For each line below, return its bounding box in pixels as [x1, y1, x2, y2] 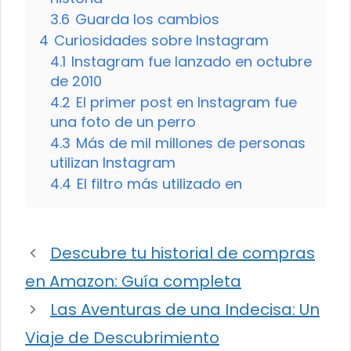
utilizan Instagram [50, 153, 175, 173]
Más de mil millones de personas [76, 133, 306, 154]
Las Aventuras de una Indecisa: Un [50, 299, 320, 321]
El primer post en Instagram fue [76, 92, 297, 113]
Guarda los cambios [75, 9, 219, 30]
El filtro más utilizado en [77, 174, 242, 194]
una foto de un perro [50, 112, 196, 132]
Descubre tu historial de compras [50, 242, 315, 265]
